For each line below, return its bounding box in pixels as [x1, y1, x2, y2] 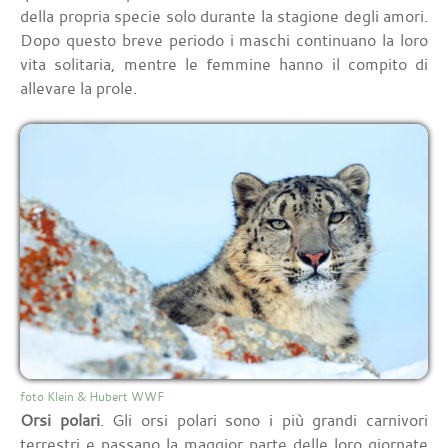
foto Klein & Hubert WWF [20, 388, 164, 405]
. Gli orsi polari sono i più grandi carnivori [99, 409, 429, 432]
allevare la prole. [20, 77, 137, 100]
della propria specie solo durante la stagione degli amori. [20, 5, 428, 28]
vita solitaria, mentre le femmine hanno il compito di [20, 53, 428, 76]
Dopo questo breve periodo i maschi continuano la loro [20, 29, 428, 52]
